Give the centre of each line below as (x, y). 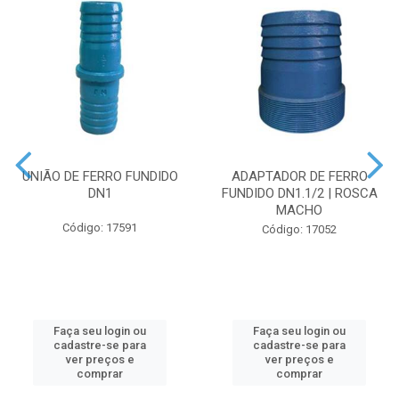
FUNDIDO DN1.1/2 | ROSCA (299, 194)
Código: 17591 (100, 228)
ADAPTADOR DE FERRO (299, 177)
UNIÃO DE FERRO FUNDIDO (100, 177)
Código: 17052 (299, 230)
